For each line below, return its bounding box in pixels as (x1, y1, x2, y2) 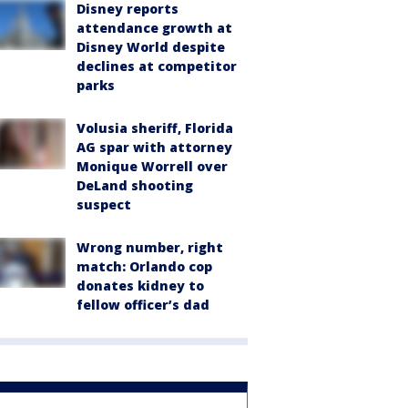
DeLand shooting (76, 176, 193, 194)
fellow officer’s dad (76, 295, 209, 313)
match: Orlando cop (76, 257, 212, 275)
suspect (76, 195, 131, 213)
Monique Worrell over (76, 157, 228, 175)
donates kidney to (76, 276, 204, 294)
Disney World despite (76, 37, 225, 56)
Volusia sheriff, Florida (76, 118, 233, 137)
